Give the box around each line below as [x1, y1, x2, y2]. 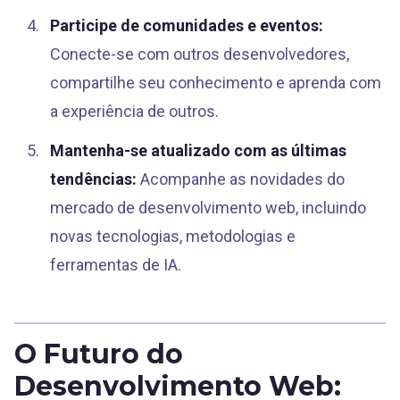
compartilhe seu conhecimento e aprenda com [50, 73, 381, 92]
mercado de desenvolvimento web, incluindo [50, 198, 366, 217]
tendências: [50, 170, 137, 188]
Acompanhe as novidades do [137, 170, 345, 188]
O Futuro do [14, 337, 183, 371]
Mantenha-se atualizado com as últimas [50, 141, 346, 160]
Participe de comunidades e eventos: [50, 16, 323, 35]
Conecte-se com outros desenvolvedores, [50, 45, 349, 63]
